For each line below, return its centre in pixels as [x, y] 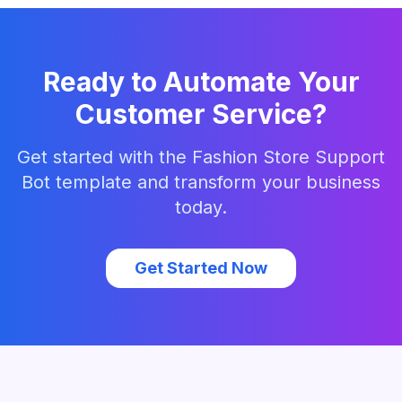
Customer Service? [201, 114]
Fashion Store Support [288, 157]
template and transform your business [215, 182]
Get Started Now [201, 268]
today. [201, 207]
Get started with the [105, 157]
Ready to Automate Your [201, 82]
